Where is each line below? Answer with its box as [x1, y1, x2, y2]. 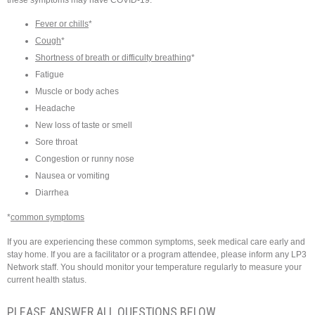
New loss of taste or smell [35, 120, 132, 131]
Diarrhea [35, 188, 69, 198]
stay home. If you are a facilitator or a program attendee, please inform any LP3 [7, 250, 307, 259]
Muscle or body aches [35, 86, 119, 97]
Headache [35, 103, 75, 114]
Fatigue [35, 70, 64, 80]
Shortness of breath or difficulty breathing [35, 53, 191, 63]
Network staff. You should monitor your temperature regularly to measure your [7, 262, 302, 272]
